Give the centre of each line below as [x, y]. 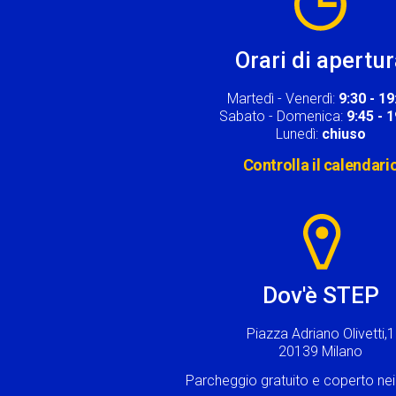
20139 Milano [321, 351]
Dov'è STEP [320, 295]
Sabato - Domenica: [283, 116]
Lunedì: [298, 133]
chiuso [343, 133]
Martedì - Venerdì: [283, 98]
